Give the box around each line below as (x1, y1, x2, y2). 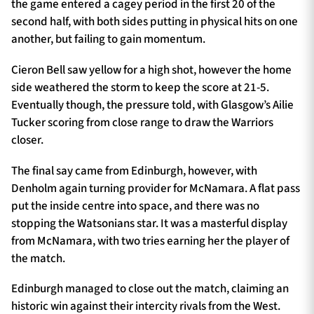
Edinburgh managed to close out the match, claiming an (11, 280, 289, 298)
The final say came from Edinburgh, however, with (11, 162, 257, 179)
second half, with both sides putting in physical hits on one (11, 13, 298, 31)
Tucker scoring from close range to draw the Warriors (11, 114, 273, 131)
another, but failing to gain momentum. (11, 31, 205, 48)
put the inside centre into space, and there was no (11, 197, 259, 214)
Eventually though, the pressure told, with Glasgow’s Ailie (11, 96, 294, 114)
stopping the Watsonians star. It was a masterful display (11, 214, 287, 232)
